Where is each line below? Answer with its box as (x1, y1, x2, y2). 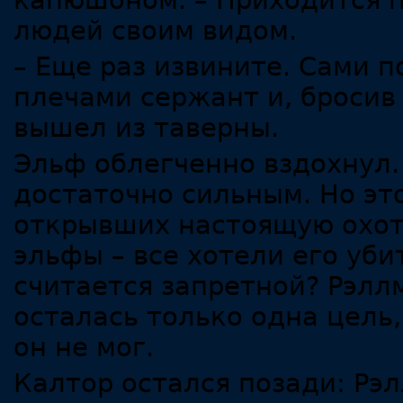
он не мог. (13, 332, 154, 363)
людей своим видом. (13, 15, 297, 47)
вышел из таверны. (13, 112, 279, 144)
